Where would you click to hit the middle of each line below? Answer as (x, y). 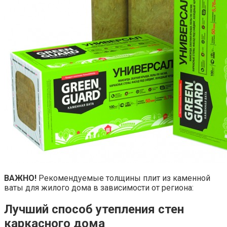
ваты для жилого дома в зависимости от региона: (99, 187)
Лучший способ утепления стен (94, 210)
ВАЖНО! (20, 178)
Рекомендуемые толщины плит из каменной (123, 178)
